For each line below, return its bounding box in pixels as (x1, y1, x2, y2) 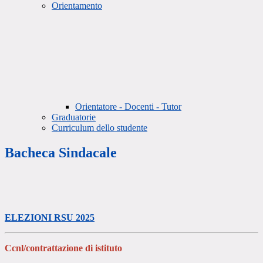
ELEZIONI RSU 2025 (5, 213, 95, 223)
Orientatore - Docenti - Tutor (75, 102, 181, 112)
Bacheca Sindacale (5, 145, 117, 161)
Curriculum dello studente (52, 123, 147, 133)
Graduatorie (52, 112, 96, 123)
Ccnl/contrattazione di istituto (5, 243, 122, 254)
